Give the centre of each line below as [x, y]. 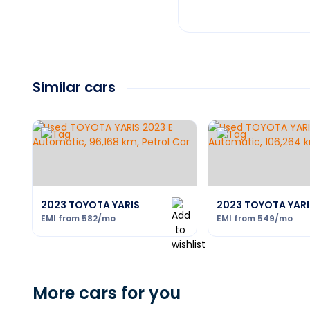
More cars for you [107, 293]
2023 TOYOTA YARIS [90, 205]
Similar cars [74, 87]
